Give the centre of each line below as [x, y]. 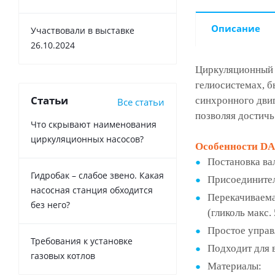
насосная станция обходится [92, 190]
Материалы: [234, 266]
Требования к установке [82, 241]
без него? [50, 205]
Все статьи [141, 102]
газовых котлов [63, 256]
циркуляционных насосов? [87, 139]
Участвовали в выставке [83, 31]
